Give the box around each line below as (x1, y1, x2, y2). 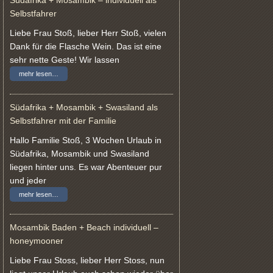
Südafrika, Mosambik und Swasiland (10, 148, 149, 158)
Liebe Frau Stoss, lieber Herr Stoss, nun (10, 255, 165, 266)
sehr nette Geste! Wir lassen (10, 54, 119, 65)
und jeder (10, 175, 46, 185)
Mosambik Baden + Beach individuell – (10, 222, 158, 233)
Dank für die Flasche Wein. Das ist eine (10, 41, 161, 51)
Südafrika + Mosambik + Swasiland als (10, 102, 158, 112)
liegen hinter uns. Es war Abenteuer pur (10, 161, 162, 172)
